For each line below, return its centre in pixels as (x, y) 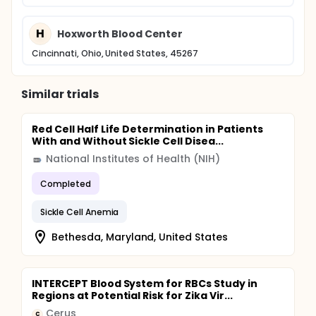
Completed (66, 183)
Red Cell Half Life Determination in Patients (147, 129)
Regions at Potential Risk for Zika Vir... (132, 296)
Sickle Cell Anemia (80, 212)
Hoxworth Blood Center (120, 34)
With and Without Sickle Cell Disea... (128, 141)
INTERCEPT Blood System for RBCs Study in (145, 284)
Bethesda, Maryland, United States (140, 237)
